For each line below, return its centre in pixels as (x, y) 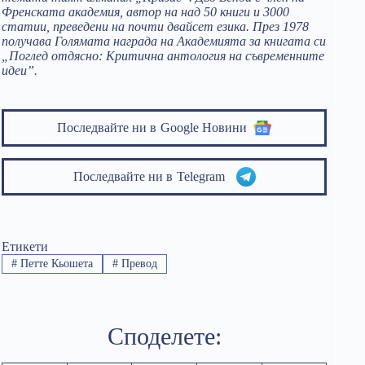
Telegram (204, 176)
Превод (137, 264)
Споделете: (164, 336)
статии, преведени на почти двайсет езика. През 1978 (155, 26)
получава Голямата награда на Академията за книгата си (164, 41)
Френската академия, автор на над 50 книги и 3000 (145, 12)
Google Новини (204, 128)
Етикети (25, 246)
